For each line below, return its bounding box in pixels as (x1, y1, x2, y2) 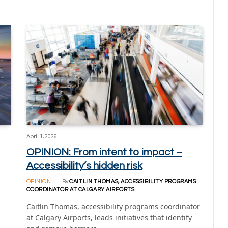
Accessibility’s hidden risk (26, 161, 142, 172)
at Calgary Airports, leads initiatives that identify (26, 213, 192, 223)
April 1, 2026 (26, 134, 57, 140)
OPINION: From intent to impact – (26, 147, 182, 158)
